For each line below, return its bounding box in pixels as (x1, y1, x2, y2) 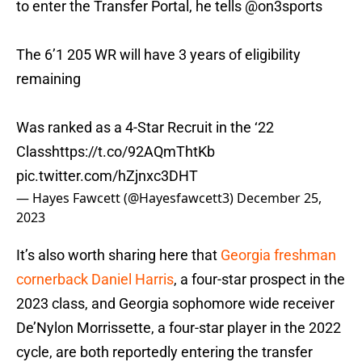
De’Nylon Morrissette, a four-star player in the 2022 (16, 319, 341, 337)
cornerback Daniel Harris (16, 271, 174, 288)
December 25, (237, 189, 322, 208)
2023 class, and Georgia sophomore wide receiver (16, 295, 335, 313)
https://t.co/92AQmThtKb (52, 143, 215, 161)
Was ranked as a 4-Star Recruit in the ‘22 (16, 119, 274, 137)
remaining (16, 70, 81, 88)
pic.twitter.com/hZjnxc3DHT (16, 167, 198, 185)
